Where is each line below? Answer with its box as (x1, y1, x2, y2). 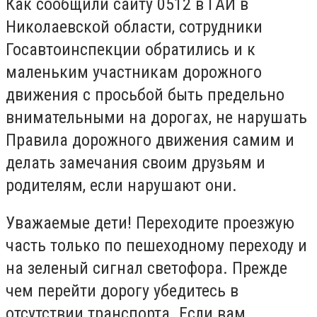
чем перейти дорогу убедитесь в (6, 281, 238, 301)
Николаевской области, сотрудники (6, 16, 263, 37)
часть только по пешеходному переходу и (6, 236, 307, 256)
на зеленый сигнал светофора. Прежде (6, 258, 287, 279)
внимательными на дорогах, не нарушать (6, 107, 307, 127)
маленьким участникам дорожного (6, 62, 262, 82)
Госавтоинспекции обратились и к (6, 39, 255, 59)
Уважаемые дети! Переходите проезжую (6, 213, 294, 234)
